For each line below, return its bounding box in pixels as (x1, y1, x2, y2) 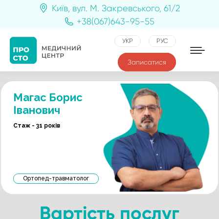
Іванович (13, 103, 60, 116)
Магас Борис (13, 90, 83, 104)
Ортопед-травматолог (23, 175, 89, 182)
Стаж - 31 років (13, 122, 60, 129)
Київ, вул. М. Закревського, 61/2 (51, 3, 180, 13)
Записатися (128, 58, 166, 66)
